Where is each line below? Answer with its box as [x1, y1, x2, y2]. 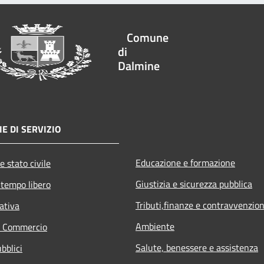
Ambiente [136, 219, 174, 233]
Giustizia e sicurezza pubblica [136, 176, 252, 191]
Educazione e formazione [136, 155, 235, 170]
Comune [127, 28, 169, 47]
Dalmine [118, 56, 160, 75]
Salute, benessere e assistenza [136, 240, 258, 255]
